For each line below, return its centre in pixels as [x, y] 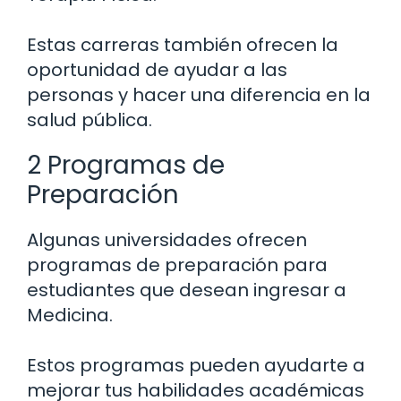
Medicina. [70, 316]
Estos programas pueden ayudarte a [196, 366]
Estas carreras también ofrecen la [183, 45]
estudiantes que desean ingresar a [187, 290]
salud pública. [90, 120]
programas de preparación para [177, 265]
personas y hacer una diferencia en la [199, 95]
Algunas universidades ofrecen [167, 240]
